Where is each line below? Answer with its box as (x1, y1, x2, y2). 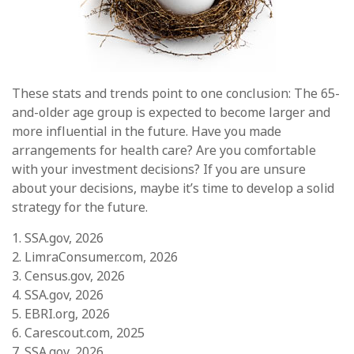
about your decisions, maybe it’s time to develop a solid (12, 179, 334, 197)
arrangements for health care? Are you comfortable (12, 141, 316, 159)
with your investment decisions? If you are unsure (12, 160, 306, 178)
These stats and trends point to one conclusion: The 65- (12, 84, 340, 102)
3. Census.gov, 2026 (12, 266, 125, 284)
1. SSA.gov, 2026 (12, 228, 104, 247)
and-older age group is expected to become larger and (12, 103, 330, 121)
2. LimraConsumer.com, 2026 (12, 247, 178, 265)
